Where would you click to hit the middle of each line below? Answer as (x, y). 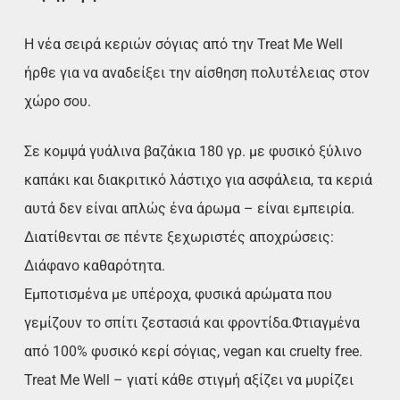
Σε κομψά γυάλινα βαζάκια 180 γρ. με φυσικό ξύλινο (192, 152)
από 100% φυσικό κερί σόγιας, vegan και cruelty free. (193, 352)
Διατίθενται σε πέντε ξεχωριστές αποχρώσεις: (179, 237)
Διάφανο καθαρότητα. (94, 266)
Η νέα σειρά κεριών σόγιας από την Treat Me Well (183, 45)
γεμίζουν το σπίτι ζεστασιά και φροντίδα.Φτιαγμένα (192, 323)
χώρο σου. (57, 102)
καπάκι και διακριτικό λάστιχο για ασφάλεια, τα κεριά (198, 180)
